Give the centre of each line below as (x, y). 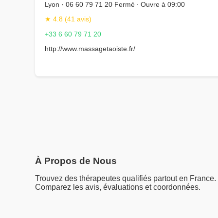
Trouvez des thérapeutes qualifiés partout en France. (126, 179)
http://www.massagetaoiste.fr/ (90, 49)
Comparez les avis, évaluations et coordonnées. (118, 187)
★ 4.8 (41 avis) (68, 19)
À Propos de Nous (76, 161)
